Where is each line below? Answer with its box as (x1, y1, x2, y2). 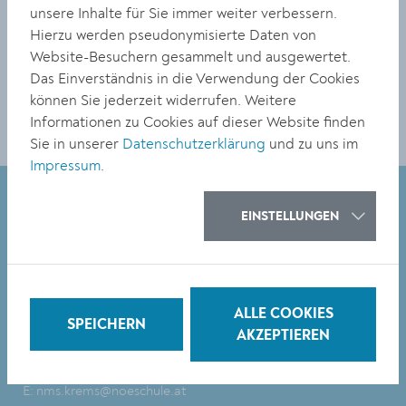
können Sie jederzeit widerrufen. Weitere (30, 92, 296, 110)
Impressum (30, 157, 101, 175)
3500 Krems (23, 299, 92, 316)
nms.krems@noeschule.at (36, 382, 187, 400)
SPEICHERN (67, 318, 146, 333)
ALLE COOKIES (233, 307, 333, 322)
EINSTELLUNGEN (241, 210, 339, 223)
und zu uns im (266, 135, 358, 153)
